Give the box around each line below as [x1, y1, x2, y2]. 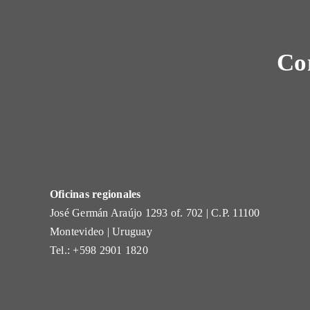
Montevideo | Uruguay [49, 226, 152, 237]
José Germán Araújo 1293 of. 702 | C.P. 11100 [49, 207, 260, 219]
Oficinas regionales [49, 188, 141, 200]
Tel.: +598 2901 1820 [49, 244, 148, 256]
